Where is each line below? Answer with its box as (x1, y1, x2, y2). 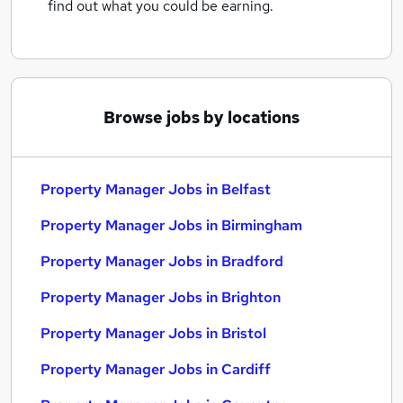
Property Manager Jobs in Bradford (40, 252, 283, 271)
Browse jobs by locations (103, 107, 300, 128)
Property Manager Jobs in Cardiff (40, 360, 271, 379)
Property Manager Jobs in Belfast (40, 180, 271, 199)
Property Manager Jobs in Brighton (40, 288, 281, 307)
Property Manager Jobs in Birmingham (40, 216, 302, 235)
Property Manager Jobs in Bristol (40, 324, 266, 343)
